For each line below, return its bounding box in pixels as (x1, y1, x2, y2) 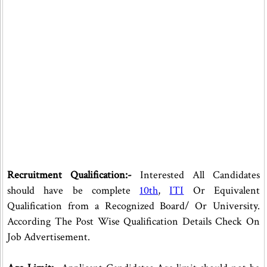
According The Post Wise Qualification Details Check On (7, 215, 260, 228)
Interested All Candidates (140, 168, 260, 182)
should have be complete (7, 184, 140, 197)
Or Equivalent (184, 184, 260, 197)
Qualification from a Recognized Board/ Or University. (7, 199, 260, 213)
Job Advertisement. (7, 230, 90, 244)
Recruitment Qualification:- (7, 168, 141, 182)
